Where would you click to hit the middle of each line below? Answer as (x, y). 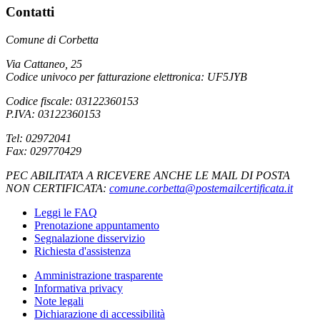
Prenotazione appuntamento (97, 225)
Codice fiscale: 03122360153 (72, 101)
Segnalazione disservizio (90, 238)
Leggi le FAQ (66, 212)
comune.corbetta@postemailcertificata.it (201, 188)
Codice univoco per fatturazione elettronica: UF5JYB (126, 76)
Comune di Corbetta (52, 39)
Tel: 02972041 (39, 138)
